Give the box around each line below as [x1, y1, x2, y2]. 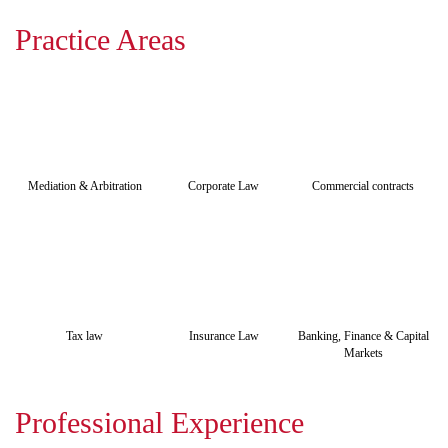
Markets [343, 345, 383, 360]
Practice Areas [15, 23, 186, 56]
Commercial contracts [312, 178, 415, 193]
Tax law [66, 328, 104, 343]
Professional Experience [15, 406, 304, 439]
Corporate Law [188, 178, 260, 193]
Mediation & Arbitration [27, 178, 142, 193]
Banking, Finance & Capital [297, 328, 429, 343]
